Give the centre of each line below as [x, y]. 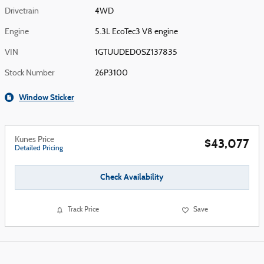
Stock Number [29, 73]
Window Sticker [47, 98]
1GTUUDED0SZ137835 [136, 53]
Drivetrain [22, 11]
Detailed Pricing [39, 148]
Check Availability [132, 177]
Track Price [83, 210]
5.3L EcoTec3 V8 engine [137, 32]
